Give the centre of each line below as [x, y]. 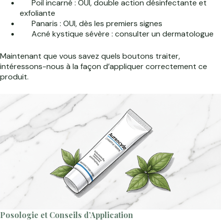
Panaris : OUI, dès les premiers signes [96, 23]
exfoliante [37, 13]
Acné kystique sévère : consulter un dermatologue [122, 34]
